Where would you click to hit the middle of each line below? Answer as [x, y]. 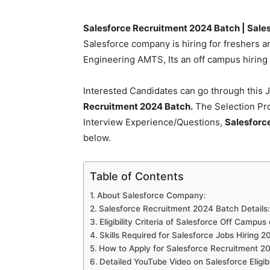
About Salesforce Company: [151, 195]
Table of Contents [137, 176]
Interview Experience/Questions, [154, 122]
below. [97, 138]
